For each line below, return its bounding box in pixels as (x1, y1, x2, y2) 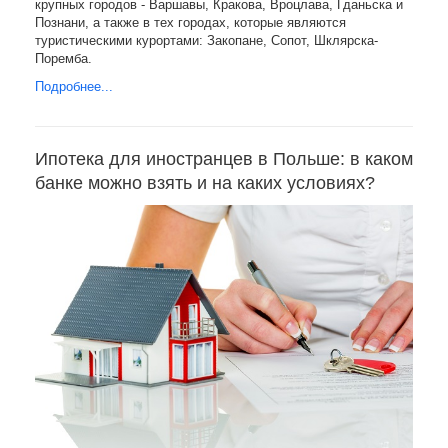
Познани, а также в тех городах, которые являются (35, 15, 346, 31)
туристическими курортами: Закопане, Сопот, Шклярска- (35, 33, 378, 49)
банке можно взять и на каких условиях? (35, 173, 375, 194)
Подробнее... (35, 79, 113, 95)
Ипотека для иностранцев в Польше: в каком (35, 149, 413, 170)
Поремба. (35, 51, 92, 67)
